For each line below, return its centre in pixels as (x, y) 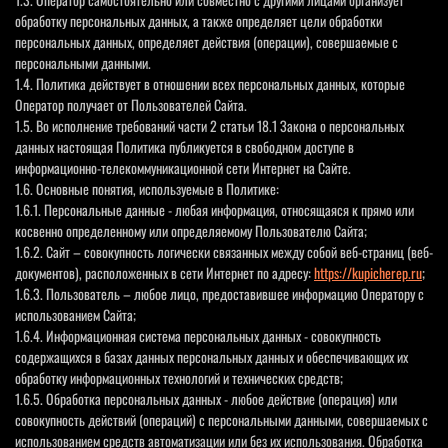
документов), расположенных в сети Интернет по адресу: (164, 272)
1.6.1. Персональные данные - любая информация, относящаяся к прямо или (214, 209)
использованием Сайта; (75, 314)
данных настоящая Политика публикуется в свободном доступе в (184, 146)
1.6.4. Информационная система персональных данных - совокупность (198, 335)
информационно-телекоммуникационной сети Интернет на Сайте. (183, 167)
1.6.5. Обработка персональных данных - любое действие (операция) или (206, 398)
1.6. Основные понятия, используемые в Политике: (147, 188)
